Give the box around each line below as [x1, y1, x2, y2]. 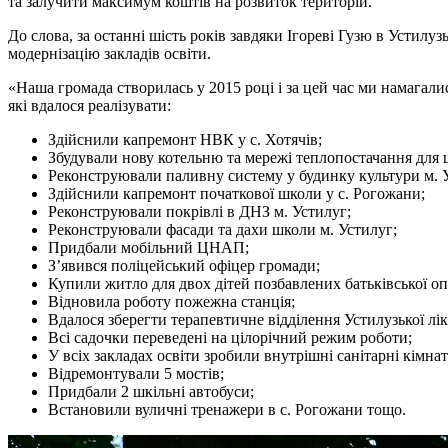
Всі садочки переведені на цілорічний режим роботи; [48, 328, 412, 346]
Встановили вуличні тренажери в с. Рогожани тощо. [48, 400, 406, 418]
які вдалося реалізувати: [8, 96, 171, 114]
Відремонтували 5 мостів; [48, 364, 224, 382]
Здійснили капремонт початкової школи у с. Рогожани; [48, 184, 425, 202]
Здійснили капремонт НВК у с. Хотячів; [48, 130, 322, 148]
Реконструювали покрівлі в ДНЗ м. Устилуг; [48, 202, 351, 220]
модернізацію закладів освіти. [8, 44, 211, 62]
